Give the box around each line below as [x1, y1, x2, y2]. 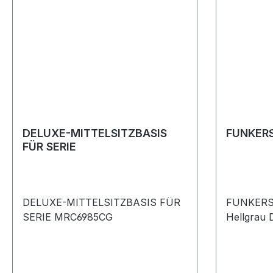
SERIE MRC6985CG [23, 211, 113, 224]
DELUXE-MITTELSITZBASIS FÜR [23, 196, 180, 209]
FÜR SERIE [23, 140, 76, 154]
